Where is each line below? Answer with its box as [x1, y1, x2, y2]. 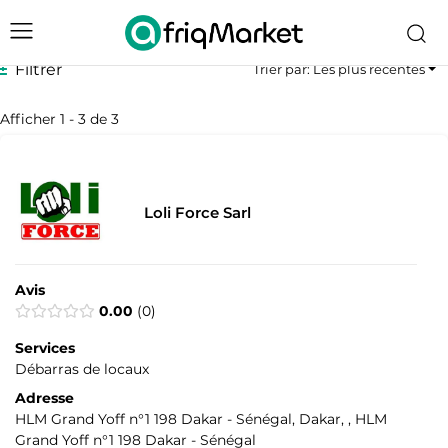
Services [15, 339, 75, 358]
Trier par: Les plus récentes [252, 61, 425, 78]
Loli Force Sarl [143, 203, 251, 223]
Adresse [15, 389, 74, 408]
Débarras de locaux [15, 360, 149, 379]
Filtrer [15, 60, 63, 80]
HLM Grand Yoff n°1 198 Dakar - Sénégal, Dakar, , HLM [15, 410, 387, 429]
